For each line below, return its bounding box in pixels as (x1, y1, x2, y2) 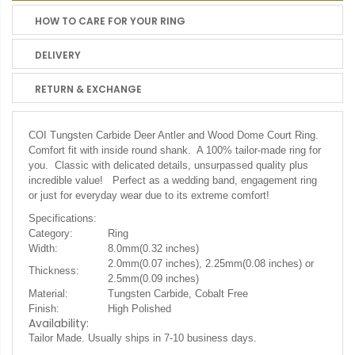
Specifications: (29, 212, 97, 224)
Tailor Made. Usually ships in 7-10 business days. (29, 332, 257, 344)
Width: (29, 242, 58, 254)
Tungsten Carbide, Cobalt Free (108, 288, 248, 300)
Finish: (29, 303, 59, 315)
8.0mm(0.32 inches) (108, 242, 199, 254)
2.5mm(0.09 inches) (108, 273, 199, 284)
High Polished (108, 303, 171, 315)
